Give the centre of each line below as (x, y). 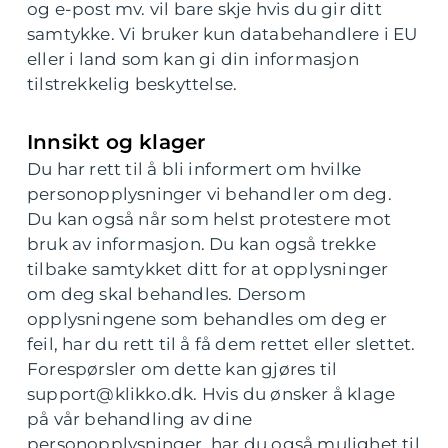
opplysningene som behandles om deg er (207, 319)
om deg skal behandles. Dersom (166, 294)
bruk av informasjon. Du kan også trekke (201, 244)
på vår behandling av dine (139, 419)
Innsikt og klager (116, 142)
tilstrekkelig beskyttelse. (132, 84)
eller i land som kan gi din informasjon (193, 59)
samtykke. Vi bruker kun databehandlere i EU (222, 34)
